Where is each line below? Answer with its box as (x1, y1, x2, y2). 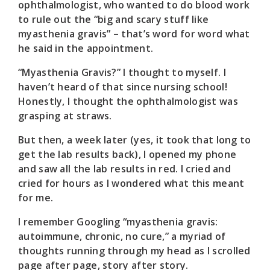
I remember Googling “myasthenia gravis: (18, 215, 218, 228)
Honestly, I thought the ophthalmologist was (18, 94, 238, 108)
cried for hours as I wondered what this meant (18, 176, 245, 190)
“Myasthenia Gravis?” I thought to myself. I (18, 65, 226, 79)
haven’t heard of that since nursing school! (18, 80, 227, 93)
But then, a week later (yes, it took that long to (18, 133, 251, 146)
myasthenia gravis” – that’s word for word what (18, 27, 250, 40)
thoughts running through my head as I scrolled (18, 243, 251, 257)
